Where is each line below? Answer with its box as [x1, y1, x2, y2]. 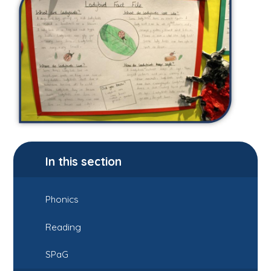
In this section [45, 154, 122, 169]
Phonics [45, 194, 79, 206]
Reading [45, 221, 82, 233]
